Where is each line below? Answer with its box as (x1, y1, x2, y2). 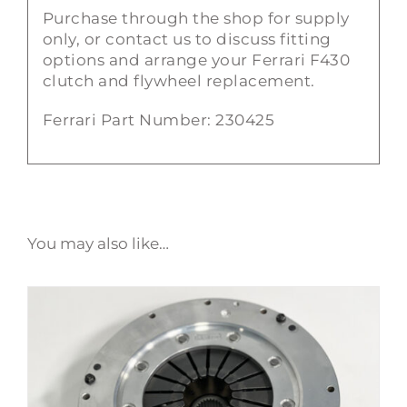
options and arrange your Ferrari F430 (42, 51, 351, 70)
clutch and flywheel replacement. (42, 72, 315, 91)
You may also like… (27, 233, 169, 253)
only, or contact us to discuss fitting (42, 30, 332, 49)
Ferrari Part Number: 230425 (42, 111, 275, 130)
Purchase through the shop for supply (42, 9, 350, 28)
